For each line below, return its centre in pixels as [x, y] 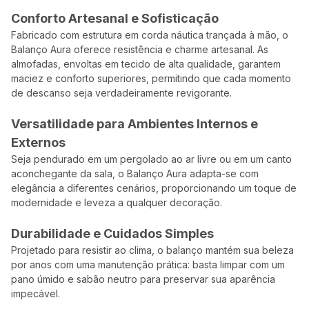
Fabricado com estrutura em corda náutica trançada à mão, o [150, 35]
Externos [39, 142]
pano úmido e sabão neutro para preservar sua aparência [143, 279]
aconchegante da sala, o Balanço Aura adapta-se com [135, 173]
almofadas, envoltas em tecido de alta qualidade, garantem [146, 64]
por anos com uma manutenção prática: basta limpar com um [148, 265]
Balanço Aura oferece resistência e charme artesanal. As [140, 49]
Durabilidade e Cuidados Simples [113, 233]
